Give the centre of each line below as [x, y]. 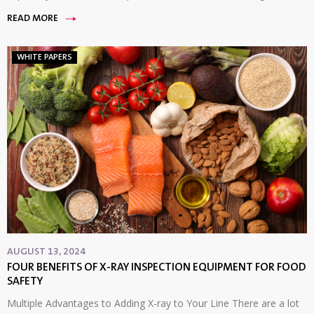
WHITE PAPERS [45, 58]
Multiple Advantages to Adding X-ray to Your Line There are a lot [153, 303]
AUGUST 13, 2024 [46, 253]
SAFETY [25, 282]
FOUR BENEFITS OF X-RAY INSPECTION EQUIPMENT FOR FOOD [156, 268]
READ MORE [33, 19]
